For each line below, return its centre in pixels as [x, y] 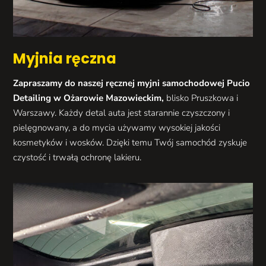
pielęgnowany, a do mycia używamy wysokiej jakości [117, 128]
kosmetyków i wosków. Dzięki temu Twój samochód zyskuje [130, 143]
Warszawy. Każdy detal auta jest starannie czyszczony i [122, 113]
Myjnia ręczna [65, 59]
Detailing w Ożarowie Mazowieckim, [89, 98]
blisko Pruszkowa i [201, 98]
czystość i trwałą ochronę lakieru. [77, 158]
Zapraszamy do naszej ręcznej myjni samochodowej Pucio [132, 83]
